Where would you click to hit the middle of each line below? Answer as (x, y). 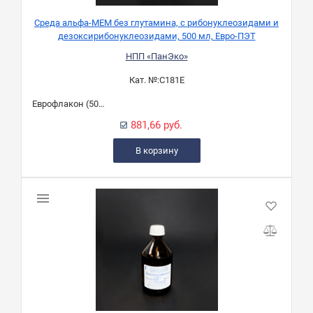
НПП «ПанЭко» (156, 57)
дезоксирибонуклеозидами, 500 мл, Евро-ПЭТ (156, 36)
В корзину (156, 151)
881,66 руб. (156, 125)
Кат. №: (144, 80)
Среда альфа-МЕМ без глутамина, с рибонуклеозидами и (156, 23)
